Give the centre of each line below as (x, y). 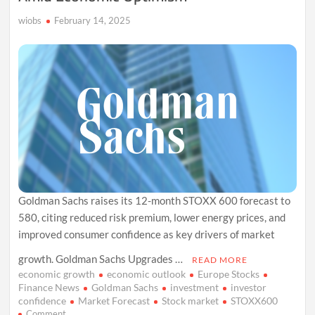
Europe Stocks (229, 274)
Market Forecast (114, 300)
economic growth (57, 274)
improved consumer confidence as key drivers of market (147, 234)
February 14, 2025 (93, 20)
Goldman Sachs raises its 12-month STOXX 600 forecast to (155, 200)
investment (195, 287)
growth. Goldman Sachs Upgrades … (102, 258)
